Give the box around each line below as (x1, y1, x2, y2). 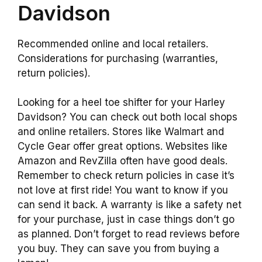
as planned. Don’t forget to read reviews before (18, 228, 240, 240)
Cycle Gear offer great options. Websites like (18, 140, 227, 153)
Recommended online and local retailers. (18, 37, 208, 50)
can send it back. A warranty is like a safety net (18, 199, 242, 211)
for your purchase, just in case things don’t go (18, 213, 235, 226)
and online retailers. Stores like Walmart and (18, 126, 224, 138)
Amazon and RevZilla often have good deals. (18, 155, 227, 167)
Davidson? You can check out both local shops (18, 111, 237, 123)
